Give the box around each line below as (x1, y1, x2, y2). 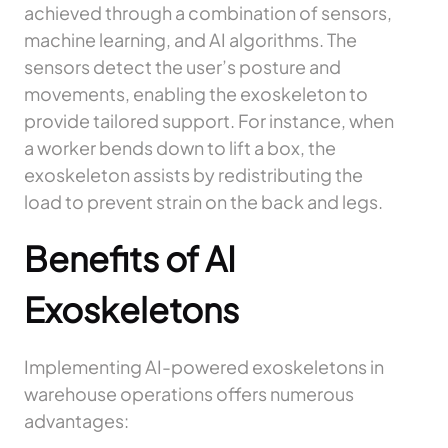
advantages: (24, 409, 129, 433)
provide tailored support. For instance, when (24, 109, 394, 133)
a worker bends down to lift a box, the (24, 136, 336, 160)
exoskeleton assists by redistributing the (24, 163, 363, 187)
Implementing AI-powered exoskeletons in (24, 355, 384, 379)
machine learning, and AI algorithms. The (24, 28, 357, 52)
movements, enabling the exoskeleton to (24, 82, 368, 106)
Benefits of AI (24, 237, 236, 281)
